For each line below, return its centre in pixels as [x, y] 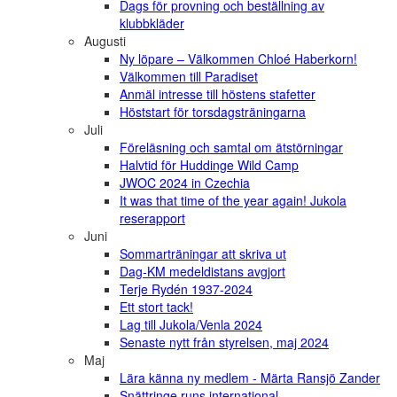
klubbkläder [152, 23]
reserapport [152, 218]
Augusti [105, 41]
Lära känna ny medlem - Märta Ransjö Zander [250, 378]
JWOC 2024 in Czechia [185, 183]
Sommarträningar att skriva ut [203, 254]
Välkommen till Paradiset [189, 77]
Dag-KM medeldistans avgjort [202, 272]
